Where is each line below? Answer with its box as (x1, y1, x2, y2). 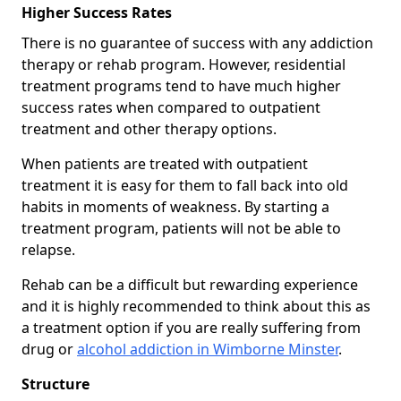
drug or (21, 338, 77, 359)
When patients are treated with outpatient (21, 153, 308, 174)
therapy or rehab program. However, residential (21, 54, 346, 74)
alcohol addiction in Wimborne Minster (77, 338, 338, 359)
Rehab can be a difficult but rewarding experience (21, 274, 358, 294)
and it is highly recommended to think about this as (21, 295, 371, 316)
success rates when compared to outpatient (21, 97, 320, 117)
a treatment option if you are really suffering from (21, 317, 361, 337)
